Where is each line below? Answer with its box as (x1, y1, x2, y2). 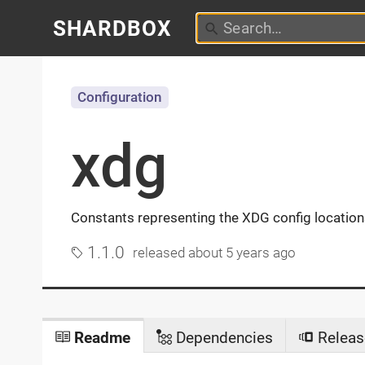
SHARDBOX (52, 15, 173, 41)
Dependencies (171, 328, 273, 347)
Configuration (77, 89, 162, 106)
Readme (70, 328, 131, 347)
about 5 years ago (188, 245, 297, 262)
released (133, 245, 189, 262)
